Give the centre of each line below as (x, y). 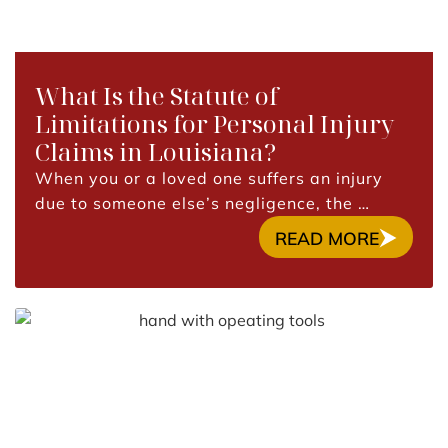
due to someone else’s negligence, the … (202, 203)
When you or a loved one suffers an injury (209, 178)
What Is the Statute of (156, 95)
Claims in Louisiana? (155, 151)
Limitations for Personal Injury (214, 123)
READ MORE (327, 238)
